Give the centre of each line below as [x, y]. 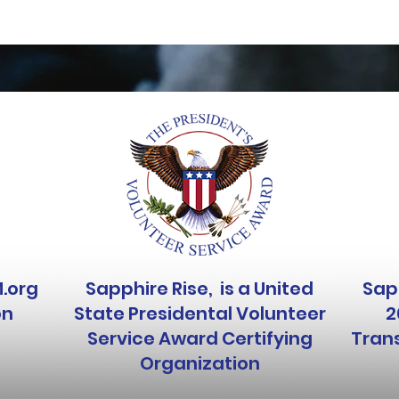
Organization [199, 363]
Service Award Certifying [199, 338]
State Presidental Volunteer [199, 313]
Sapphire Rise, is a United [199, 289]
